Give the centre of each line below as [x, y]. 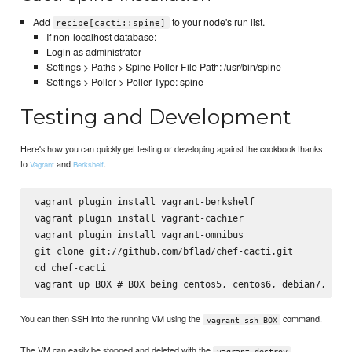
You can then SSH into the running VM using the [112, 319]
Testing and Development [156, 117]
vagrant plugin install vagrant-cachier [139, 218]
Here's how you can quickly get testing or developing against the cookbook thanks [172, 148]
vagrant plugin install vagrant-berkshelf [144, 201]
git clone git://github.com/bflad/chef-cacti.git [163, 251]
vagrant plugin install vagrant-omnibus [139, 234]
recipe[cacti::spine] [111, 23]
